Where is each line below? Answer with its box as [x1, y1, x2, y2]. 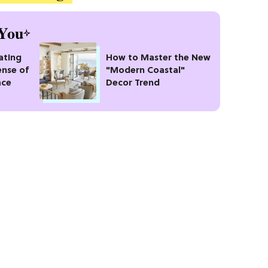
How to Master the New [106, 53, 211, 63]
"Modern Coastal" [106, 65, 185, 76]
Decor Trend [106, 78, 160, 89]
